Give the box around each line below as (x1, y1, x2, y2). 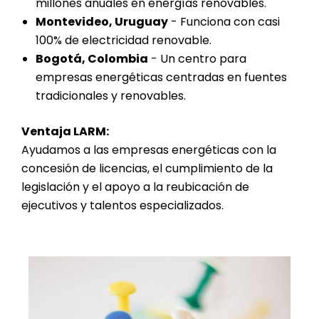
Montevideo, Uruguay (36, 14, 168, 30)
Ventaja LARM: (21, 123, 109, 140)
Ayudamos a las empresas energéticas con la (21, 142, 276, 158)
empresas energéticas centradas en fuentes (36, 69, 287, 85)
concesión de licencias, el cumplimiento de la (21, 160, 273, 177)
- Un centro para (148, 51, 246, 67)
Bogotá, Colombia (36, 51, 148, 67)
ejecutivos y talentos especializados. (21, 197, 224, 214)
